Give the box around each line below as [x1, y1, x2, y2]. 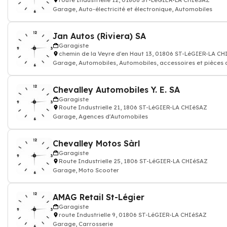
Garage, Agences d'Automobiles [53, 113, 148, 120]
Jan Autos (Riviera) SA [53, 31, 146, 41]
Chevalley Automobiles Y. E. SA [53, 85, 180, 95]
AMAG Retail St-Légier [53, 192, 144, 202]
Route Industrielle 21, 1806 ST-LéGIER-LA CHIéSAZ [59, 104, 207, 111]
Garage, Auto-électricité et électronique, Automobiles [53, 6, 212, 13]
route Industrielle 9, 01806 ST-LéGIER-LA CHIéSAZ [59, 211, 207, 218]
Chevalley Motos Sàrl [53, 138, 140, 148]
